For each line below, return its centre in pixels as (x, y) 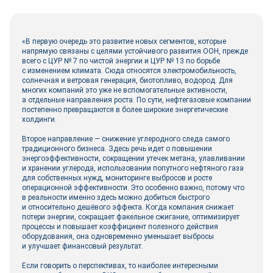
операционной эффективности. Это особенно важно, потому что (133, 188)
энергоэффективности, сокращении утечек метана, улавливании (133, 158)
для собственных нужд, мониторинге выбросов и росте (117, 178)
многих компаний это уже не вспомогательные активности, (125, 90)
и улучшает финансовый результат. (83, 246)
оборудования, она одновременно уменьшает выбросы (118, 236)
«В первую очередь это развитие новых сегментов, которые (124, 41)
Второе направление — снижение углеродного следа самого (126, 139)
